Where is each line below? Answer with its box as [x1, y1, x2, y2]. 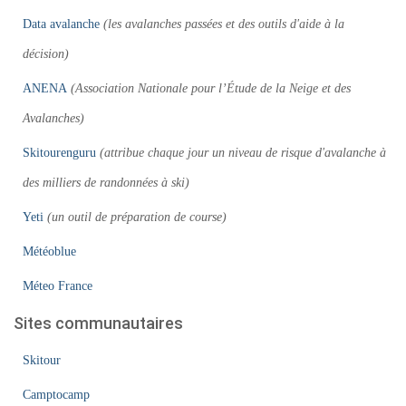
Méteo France [23, 278, 92, 293]
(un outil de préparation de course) [47, 209, 227, 224]
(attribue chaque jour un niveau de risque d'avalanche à [100, 145, 386, 159]
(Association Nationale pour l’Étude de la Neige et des [71, 81, 351, 95]
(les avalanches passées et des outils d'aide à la [103, 16, 344, 31]
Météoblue [23, 244, 76, 258]
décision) [23, 46, 69, 61]
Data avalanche [23, 16, 100, 31]
